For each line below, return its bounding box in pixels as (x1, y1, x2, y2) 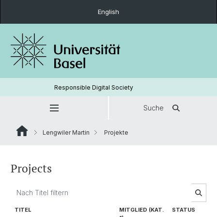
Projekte (103, 129, 128, 136)
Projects (11, 161, 52, 176)
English (98, 8, 119, 15)
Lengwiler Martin (43, 129, 90, 136)
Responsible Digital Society (54, 83, 133, 91)
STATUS (172, 206, 195, 213)
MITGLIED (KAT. (119, 206, 164, 213)
